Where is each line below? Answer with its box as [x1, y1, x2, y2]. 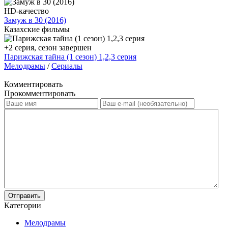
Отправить [8, 191, 41, 199]
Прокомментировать [4, 89, 75, 98]
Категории [4, 201, 41, 210]
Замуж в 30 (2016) [4, 15, 66, 24]
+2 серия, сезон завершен [4, 43, 92, 52]
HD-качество [4, 6, 49, 15]
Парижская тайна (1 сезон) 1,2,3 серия [4, 52, 136, 61]
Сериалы [51, 61, 82, 70]
